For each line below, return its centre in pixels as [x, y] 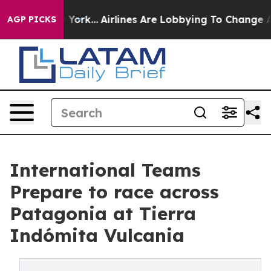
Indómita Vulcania [97, 235]
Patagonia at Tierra [103, 214]
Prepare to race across [114, 192]
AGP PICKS [32, 19]
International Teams [105, 170]
